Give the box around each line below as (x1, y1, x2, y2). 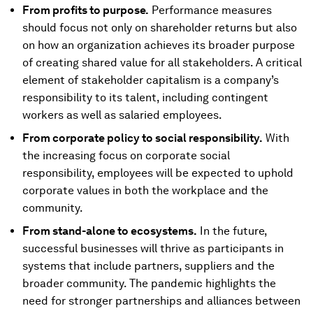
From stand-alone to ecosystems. (22, 224, 197, 238)
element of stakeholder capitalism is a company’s (22, 73, 279, 87)
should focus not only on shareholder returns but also (22, 21, 297, 34)
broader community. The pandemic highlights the (22, 277, 276, 290)
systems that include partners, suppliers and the (22, 259, 275, 272)
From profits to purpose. (22, 3, 149, 17)
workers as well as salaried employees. (22, 108, 222, 122)
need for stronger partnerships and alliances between (22, 294, 300, 307)
